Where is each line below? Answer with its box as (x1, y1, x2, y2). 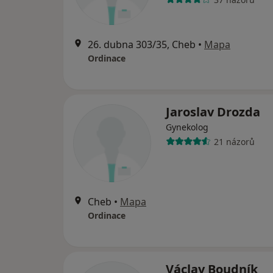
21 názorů (213, 135, 255, 147)
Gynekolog (166, 121, 208, 133)
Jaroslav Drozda (166, 104, 260, 120)
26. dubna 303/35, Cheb (88, 38, 196, 51)
